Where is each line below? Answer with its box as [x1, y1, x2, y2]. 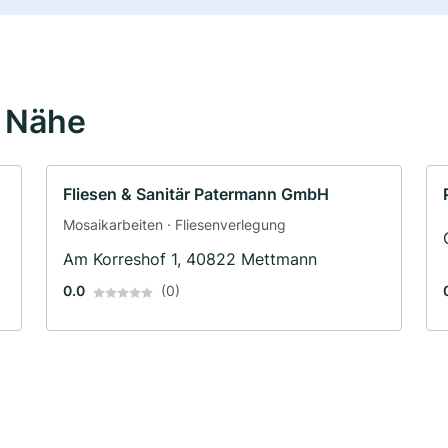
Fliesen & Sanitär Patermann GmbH [63, 184, 329, 205]
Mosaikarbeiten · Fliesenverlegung [63, 216, 286, 234]
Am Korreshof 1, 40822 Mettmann [63, 249, 317, 270]
